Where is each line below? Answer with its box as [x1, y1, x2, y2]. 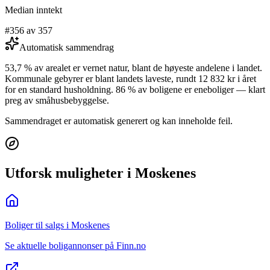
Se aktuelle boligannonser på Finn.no [5, 240, 146, 251]
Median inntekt [5, 4, 62, 15]
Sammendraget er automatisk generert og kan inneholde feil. [5, 115, 233, 126]
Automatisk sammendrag [19, 42, 114, 52]
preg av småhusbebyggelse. [5, 95, 109, 105]
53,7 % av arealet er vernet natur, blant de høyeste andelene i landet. [5, 62, 262, 73]
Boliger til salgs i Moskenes [5, 219, 110, 230]
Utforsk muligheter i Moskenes [5, 165, 196, 181]
